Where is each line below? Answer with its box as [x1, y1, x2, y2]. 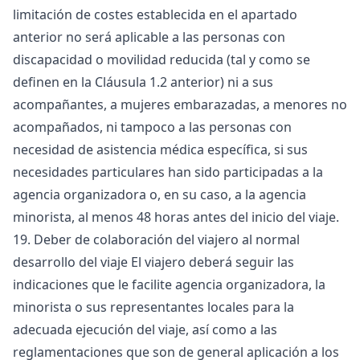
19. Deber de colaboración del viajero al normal [13, 231, 300, 248]
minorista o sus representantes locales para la [13, 298, 294, 316]
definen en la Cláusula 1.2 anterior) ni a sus [13, 73, 273, 91]
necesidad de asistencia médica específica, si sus [13, 141, 308, 158]
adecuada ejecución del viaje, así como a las [13, 321, 277, 338]
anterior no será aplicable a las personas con [13, 28, 285, 46]
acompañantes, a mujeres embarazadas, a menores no [13, 96, 347, 113]
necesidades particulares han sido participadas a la [13, 163, 323, 181]
